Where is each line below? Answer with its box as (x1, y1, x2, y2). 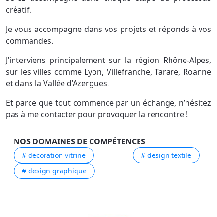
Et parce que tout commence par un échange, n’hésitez (6, 97, 211, 108)
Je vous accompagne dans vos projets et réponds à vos (6, 24, 211, 35)
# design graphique (22, 166, 87, 176)
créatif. (6, 4, 31, 15)
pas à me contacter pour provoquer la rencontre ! (6, 109, 188, 120)
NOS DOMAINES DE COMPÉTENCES (14, 136, 145, 147)
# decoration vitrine (22, 150, 86, 160)
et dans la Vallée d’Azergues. (6, 78, 109, 89)
